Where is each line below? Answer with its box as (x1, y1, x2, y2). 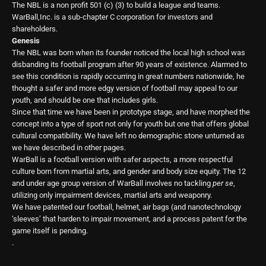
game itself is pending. (12, 226, 88, 235)
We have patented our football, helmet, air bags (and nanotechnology (12, 202, 241, 211)
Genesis (12, 36, 40, 45)
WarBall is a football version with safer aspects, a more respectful (12, 155, 233, 164)
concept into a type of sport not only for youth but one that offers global (12, 119, 249, 128)
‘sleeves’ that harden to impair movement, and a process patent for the (12, 214, 247, 223)
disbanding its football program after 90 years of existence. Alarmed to (12, 60, 247, 69)
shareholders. (12, 24, 58, 33)
